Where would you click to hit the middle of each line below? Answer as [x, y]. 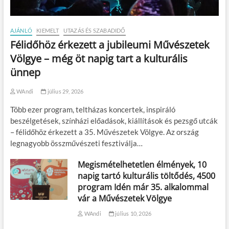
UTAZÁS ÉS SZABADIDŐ [94, 30]
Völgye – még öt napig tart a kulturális [99, 58]
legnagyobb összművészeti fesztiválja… [76, 143]
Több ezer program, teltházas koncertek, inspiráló [93, 109]
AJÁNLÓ [21, 30]
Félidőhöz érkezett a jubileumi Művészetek [110, 44]
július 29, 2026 [65, 91]
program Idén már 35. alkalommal [143, 187]
